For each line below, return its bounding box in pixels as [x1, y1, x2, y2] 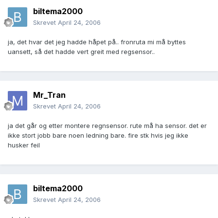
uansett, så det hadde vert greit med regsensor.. [8, 48, 155, 56]
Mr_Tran [33, 90, 66, 100]
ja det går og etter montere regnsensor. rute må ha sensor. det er [8, 122, 207, 130]
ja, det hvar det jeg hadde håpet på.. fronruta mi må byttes [8, 38, 186, 46]
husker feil [8, 141, 40, 149]
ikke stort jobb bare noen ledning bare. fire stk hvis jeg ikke [8, 131, 188, 140]
